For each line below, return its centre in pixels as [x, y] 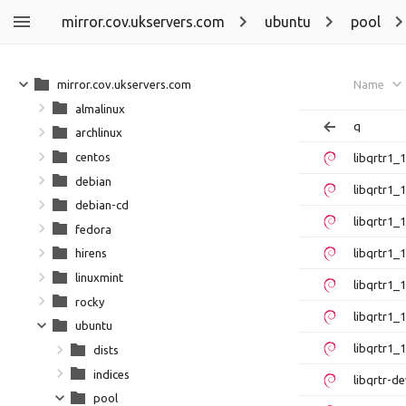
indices [111, 374]
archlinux [99, 133]
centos [93, 156]
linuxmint [99, 277]
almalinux [100, 108]
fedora [93, 229]
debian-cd [102, 205]
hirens [91, 253]
